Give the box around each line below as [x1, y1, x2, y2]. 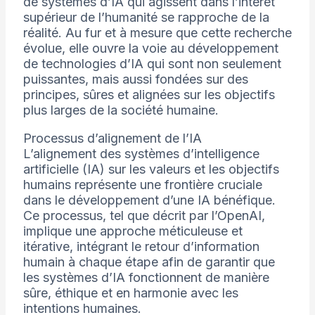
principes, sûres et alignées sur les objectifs [22, 87, 275, 103]
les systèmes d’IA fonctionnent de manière [22, 270, 269, 285]
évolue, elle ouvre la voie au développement [22, 41, 278, 56]
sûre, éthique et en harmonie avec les [22, 285, 238, 301]
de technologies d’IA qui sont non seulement [22, 56, 281, 72]
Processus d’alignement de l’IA [22, 131, 202, 146]
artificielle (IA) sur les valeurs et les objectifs [22, 162, 279, 177]
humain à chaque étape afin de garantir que [22, 255, 275, 270]
